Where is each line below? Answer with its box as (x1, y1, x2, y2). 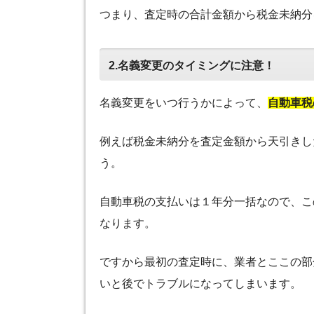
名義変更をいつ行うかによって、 (100, 96, 268, 109)
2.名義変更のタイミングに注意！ (108, 58, 275, 71)
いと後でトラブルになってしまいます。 (100, 277, 301, 289)
